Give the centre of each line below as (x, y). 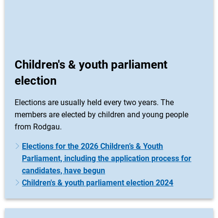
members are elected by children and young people (101, 115)
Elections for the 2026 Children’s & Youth (93, 146)
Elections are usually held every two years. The (94, 102)
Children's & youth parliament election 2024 (98, 183)
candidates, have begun (64, 171)
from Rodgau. (38, 127)
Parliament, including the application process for (107, 158)
